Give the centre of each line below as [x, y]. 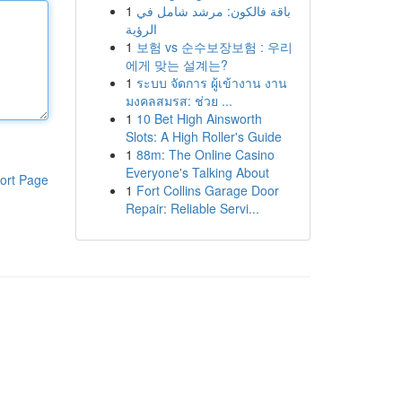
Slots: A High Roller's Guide [203, 136]
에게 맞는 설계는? [176, 65]
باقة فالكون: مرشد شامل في [213, 11]
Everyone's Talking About [197, 172]
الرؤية [141, 29]
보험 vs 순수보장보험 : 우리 [214, 47]
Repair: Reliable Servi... [192, 208]
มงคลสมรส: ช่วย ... [179, 100]
